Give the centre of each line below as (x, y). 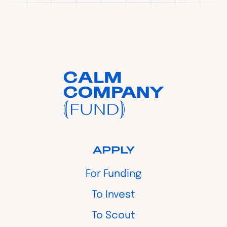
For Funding (113, 174)
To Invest (113, 195)
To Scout (113, 216)
